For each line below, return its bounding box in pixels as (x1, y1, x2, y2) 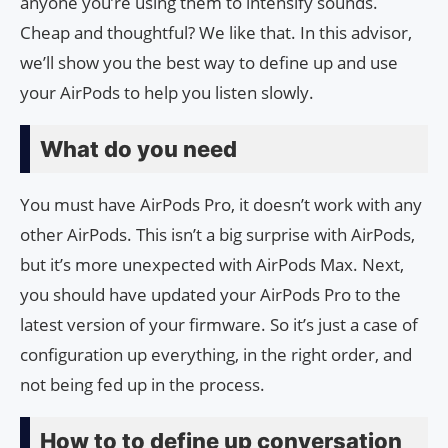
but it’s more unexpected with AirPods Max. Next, (20, 252, 404, 276)
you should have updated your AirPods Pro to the (20, 282, 401, 306)
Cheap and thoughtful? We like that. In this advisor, (20, 20, 412, 44)
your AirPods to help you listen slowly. (20, 80, 314, 104)
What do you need (40, 135, 237, 162)
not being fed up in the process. (20, 372, 265, 396)
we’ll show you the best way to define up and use (20, 50, 398, 74)
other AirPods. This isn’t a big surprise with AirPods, (20, 222, 415, 246)
